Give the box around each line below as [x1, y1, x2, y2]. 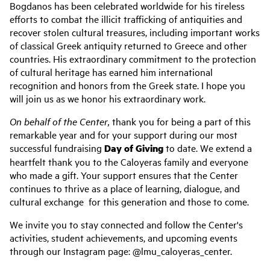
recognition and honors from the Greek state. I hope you [10, 78, 245, 92]
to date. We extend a [163, 141, 252, 154]
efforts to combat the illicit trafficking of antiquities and [10, 12, 242, 25]
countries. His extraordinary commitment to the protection [10, 52, 256, 65]
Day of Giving [104, 141, 163, 155]
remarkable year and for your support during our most [10, 128, 237, 141]
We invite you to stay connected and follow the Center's [10, 218, 243, 231]
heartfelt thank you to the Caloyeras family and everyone [10, 155, 248, 168]
